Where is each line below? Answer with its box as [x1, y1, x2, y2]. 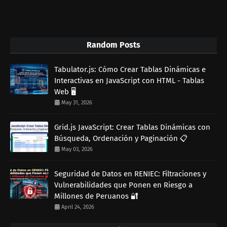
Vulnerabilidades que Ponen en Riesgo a [54, 180, 193, 190]
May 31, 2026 [61, 99, 92, 106]
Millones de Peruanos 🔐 [54, 192, 138, 201]
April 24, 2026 [61, 204, 94, 211]
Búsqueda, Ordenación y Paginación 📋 [54, 134, 188, 143]
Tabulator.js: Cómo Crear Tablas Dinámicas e [54, 65, 206, 74]
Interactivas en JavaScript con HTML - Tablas [54, 76, 204, 86]
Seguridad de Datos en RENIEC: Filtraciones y [54, 169, 206, 179]
